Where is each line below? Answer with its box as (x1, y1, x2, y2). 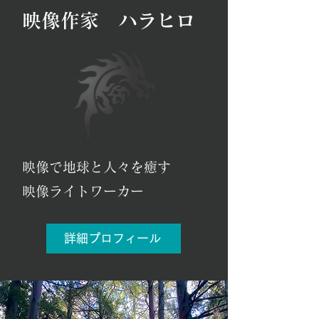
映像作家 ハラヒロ (22, 11, 195, 30)
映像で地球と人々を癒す (22, 160, 171, 174)
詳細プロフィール (63, 232, 161, 244)
